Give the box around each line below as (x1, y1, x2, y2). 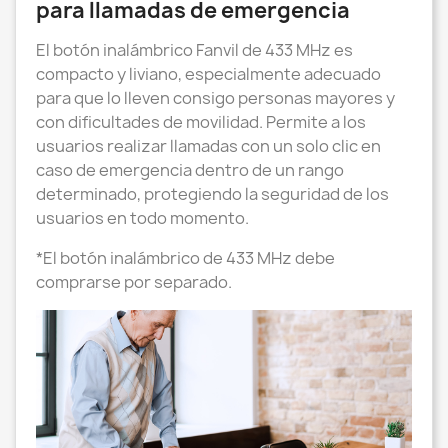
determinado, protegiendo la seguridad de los (36, 183, 389, 205)
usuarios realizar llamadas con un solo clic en (36, 135, 381, 157)
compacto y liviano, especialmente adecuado (36, 63, 381, 85)
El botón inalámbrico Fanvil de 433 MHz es (36, 39, 353, 61)
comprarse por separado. (36, 271, 232, 293)
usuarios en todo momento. (36, 207, 249, 229)
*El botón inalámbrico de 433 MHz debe (36, 247, 335, 269)
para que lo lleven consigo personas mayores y (36, 87, 395, 109)
